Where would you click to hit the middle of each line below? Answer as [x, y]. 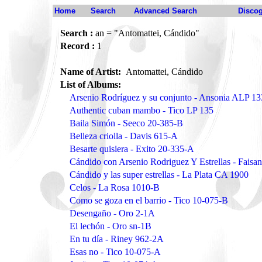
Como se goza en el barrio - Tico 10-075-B [149, 200]
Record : [77, 46]
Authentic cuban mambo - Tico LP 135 [142, 110]
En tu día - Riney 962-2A [117, 239]
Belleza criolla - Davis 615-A [124, 136]
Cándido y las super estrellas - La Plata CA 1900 [159, 175]
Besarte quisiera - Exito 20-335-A [132, 149]
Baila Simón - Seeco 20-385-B [126, 123]
